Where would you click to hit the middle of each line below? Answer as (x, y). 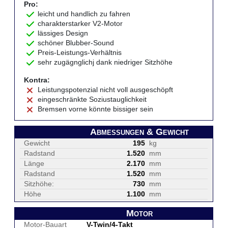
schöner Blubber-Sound (76, 43)
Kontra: (37, 80)
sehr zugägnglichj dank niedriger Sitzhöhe (105, 62)
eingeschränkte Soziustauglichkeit (92, 99)
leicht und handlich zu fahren (84, 14)
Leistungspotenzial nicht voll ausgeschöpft (106, 90)
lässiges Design (63, 33)
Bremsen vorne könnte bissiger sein (96, 109)
